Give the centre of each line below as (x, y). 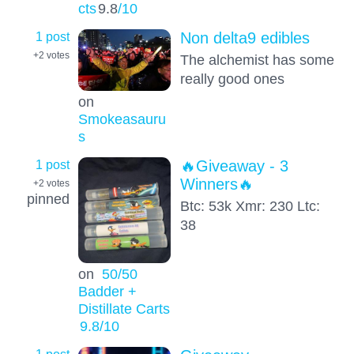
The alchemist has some (257, 59)
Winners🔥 (217, 185)
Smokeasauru (122, 119)
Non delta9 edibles (245, 38)
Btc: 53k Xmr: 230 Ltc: (250, 206)
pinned (48, 198)
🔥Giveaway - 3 (234, 166)
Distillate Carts (124, 308)
